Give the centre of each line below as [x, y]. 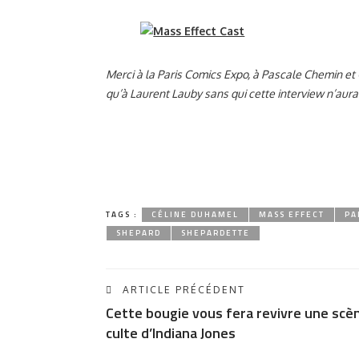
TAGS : [122, 214]
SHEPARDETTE [216, 233]
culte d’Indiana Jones [171, 333]
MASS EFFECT [292, 214]
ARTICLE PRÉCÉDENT [184, 290]
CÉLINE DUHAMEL [195, 214]
